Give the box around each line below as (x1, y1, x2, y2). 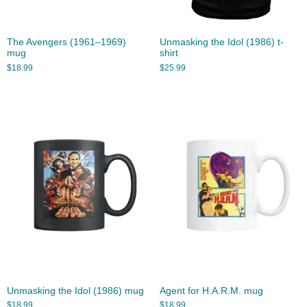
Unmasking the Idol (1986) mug (7, 285, 144, 296)
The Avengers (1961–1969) (7, 37, 126, 48)
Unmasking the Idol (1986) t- (159, 37, 284, 48)
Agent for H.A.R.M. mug (159, 285, 263, 296)
